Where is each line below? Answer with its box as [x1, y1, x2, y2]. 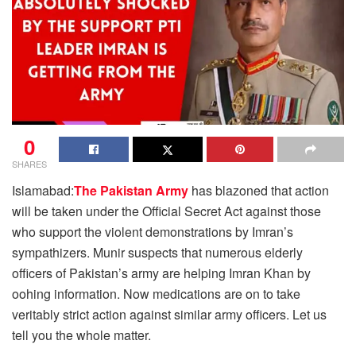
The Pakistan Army [74, 180, 188, 199]
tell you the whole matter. [12, 325, 151, 344]
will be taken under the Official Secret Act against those [12, 201, 321, 220]
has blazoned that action [188, 180, 329, 199]
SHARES [12, 157, 47, 170]
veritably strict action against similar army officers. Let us [12, 304, 327, 323]
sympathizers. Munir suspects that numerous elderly [12, 242, 303, 261]
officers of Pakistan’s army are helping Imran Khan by [12, 263, 311, 282]
